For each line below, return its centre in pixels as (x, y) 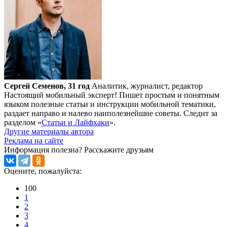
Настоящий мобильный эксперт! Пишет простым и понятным (112, 95)
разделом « (23, 122)
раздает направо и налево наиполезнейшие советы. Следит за (111, 113)
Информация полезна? (44, 149)
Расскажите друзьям (119, 149)
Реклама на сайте (34, 140)
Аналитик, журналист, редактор (147, 86)
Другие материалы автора (49, 131)
